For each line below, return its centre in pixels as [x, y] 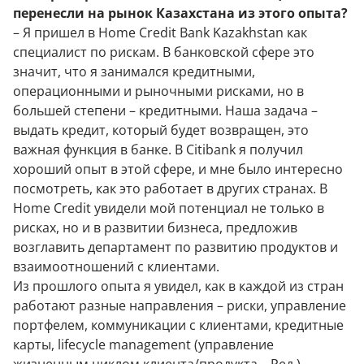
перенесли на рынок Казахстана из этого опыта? [180, 13]
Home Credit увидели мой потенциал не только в [169, 208]
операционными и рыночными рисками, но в [158, 91]
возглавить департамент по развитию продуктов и [175, 247]
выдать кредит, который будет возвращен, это [161, 130]
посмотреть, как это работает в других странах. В [170, 188]
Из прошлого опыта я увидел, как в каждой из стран [178, 286]
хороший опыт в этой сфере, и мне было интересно [178, 169]
